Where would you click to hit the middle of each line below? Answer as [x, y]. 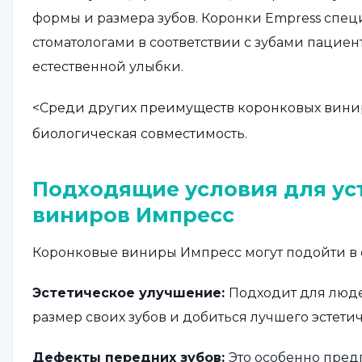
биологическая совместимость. [140, 134]
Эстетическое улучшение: [130, 293]
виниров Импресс [133, 215]
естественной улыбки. [108, 67]
